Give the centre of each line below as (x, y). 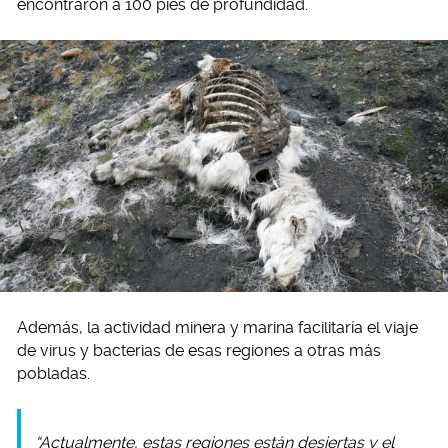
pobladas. (53, 374)
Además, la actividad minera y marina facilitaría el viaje (217, 328)
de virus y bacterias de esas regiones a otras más (199, 351)
